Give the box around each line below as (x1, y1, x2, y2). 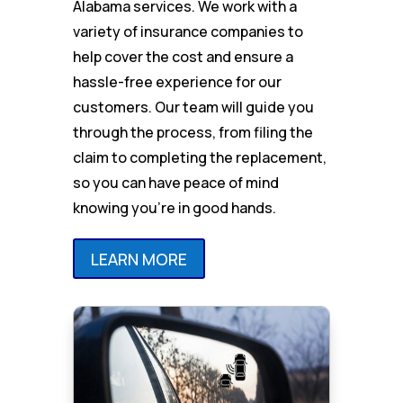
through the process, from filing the (72, 122, 313, 143)
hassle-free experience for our (72, 72, 282, 93)
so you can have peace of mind (72, 173, 279, 193)
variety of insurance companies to (72, 22, 303, 42)
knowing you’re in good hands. (72, 198, 276, 219)
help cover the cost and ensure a (72, 47, 293, 67)
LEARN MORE (90, 247, 187, 270)
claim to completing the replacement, (72, 148, 327, 168)
